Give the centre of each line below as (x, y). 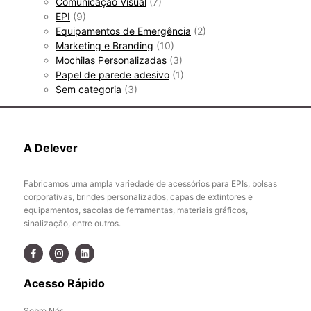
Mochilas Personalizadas (111, 60)
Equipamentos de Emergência (123, 31)
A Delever (51, 148)
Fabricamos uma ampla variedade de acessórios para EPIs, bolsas (150, 184)
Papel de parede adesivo (112, 75)
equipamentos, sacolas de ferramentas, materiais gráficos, (136, 210)
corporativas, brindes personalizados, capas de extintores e (138, 197)
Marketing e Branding (104, 46)
